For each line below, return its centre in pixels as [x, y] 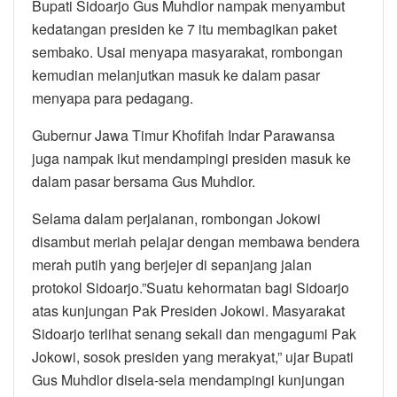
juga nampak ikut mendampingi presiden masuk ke [191, 158]
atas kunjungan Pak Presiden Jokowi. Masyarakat [188, 310]
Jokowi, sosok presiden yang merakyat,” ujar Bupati [193, 356]
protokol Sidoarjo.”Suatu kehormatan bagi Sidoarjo [191, 287]
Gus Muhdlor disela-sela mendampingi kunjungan [188, 379]
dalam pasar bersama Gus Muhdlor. [144, 181]
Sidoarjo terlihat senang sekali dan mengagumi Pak [194, 333]
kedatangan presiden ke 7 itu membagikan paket [184, 28]
